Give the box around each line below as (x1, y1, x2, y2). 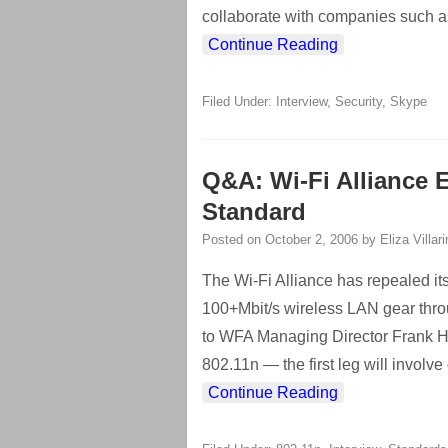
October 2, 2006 (265, 232, 358, 247)
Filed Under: (202, 94, 276, 109)
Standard (202, 198, 306, 225)
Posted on (202, 232, 265, 247)
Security (335, 94, 382, 109)
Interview (276, 94, 327, 109)
